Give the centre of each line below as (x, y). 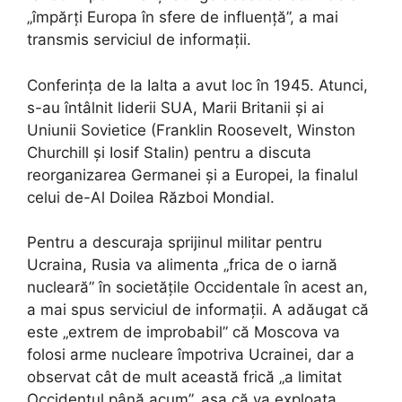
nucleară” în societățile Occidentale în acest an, (197, 288)
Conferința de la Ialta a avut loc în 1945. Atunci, (197, 85)
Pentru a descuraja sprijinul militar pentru (175, 243)
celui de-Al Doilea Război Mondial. (151, 197)
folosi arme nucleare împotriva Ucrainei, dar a (191, 355)
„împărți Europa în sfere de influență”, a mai (183, 17)
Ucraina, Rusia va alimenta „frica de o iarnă (182, 265)
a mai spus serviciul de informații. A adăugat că (198, 310)
